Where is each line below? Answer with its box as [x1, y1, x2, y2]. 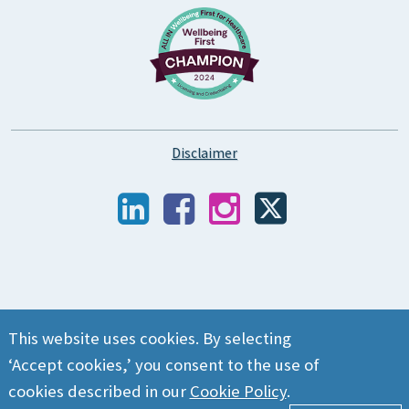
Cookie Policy [189, 381, 287, 402]
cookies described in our [7, 381, 190, 402]
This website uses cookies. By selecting [7, 328, 291, 349]
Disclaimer [172, 143, 237, 162]
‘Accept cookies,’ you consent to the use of [7, 354, 320, 375]
